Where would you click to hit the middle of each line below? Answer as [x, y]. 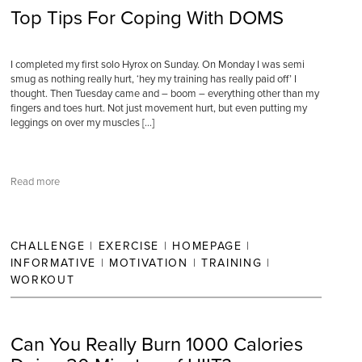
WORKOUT [42, 280]
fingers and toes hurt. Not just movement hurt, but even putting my [158, 108]
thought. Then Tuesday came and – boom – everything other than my [164, 94]
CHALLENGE [48, 246]
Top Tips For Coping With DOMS [147, 18]
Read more [35, 182]
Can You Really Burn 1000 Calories [156, 345]
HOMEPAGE [207, 246]
